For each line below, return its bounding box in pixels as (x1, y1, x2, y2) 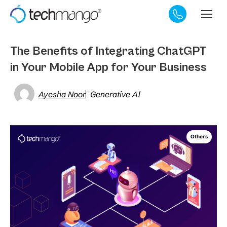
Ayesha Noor (39, 89, 86, 99)
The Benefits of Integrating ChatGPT (10, 44, 206, 58)
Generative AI (90, 89, 140, 99)
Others (191, 133, 208, 140)
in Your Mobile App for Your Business (10, 60, 207, 74)
